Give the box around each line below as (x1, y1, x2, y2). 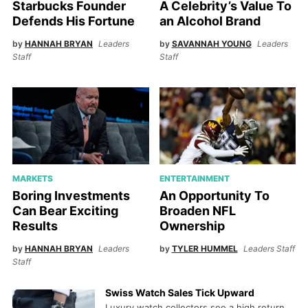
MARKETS (12, 173, 53, 184)
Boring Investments (12, 188, 130, 203)
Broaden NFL (159, 203, 236, 219)
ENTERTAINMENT (159, 173, 230, 184)
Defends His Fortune (12, 14, 135, 29)
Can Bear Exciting (12, 203, 118, 219)
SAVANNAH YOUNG (171, 38, 252, 49)
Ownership (159, 219, 228, 234)
